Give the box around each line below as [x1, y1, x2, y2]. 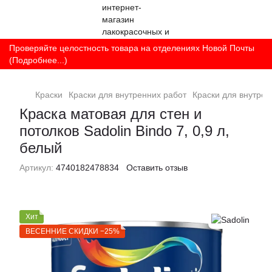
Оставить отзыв [126, 163, 188, 172]
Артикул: [19, 163, 53, 172]
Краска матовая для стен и [19, 106, 202, 122]
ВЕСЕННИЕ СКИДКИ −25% [25, 227, 120, 236]
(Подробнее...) [9, 55, 67, 65]
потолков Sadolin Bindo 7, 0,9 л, [19, 123, 229, 139]
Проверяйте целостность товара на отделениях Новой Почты [9, 43, 254, 53]
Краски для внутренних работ [69, 90, 186, 100]
